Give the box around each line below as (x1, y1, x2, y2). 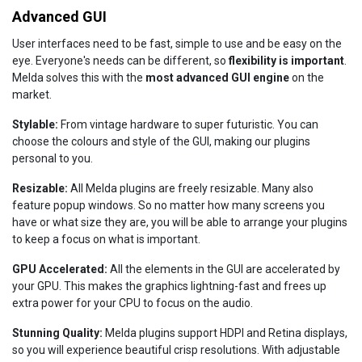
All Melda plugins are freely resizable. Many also (68, 182, 314, 195)
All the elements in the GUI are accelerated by (107, 263, 340, 276)
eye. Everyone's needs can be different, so (12, 54, 229, 67)
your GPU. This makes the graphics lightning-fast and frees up (12, 280, 326, 293)
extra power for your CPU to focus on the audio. (12, 297, 253, 309)
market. (12, 88, 52, 101)
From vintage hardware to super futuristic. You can (58, 118, 318, 131)
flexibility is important (229, 54, 344, 67)
